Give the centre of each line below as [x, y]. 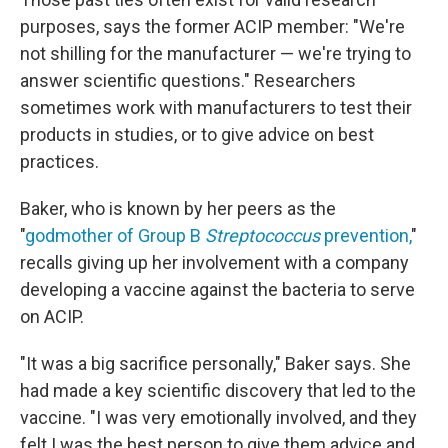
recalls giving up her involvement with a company [214, 262]
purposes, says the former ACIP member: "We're [212, 26]
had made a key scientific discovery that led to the [218, 390]
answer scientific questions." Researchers [188, 80]
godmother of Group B [115, 235]
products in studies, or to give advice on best [197, 134]
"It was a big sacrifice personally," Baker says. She [215, 363]
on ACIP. [52, 316]
